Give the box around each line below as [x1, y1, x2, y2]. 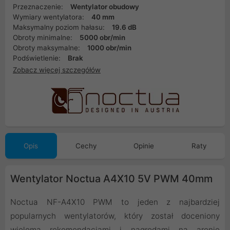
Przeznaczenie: [13, 3, 65, 11]
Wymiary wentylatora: [13, 13, 86, 21]
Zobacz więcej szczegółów [13, 65, 101, 74]
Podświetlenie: [13, 54, 63, 62]
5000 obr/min [80, 33, 125, 42]
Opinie [133, 141, 155, 150]
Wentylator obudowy [70, 3, 139, 11]
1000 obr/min [87, 44, 131, 52]
